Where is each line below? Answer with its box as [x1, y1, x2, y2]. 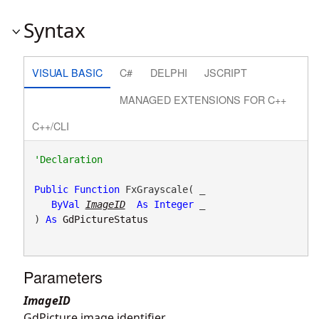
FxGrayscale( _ [119, 183, 205, 195]
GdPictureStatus [62, 213, 148, 225]
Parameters [23, 265, 103, 288]
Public [33, 183, 68, 195]
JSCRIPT [204, 64, 248, 80]
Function [73, 183, 120, 195]
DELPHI [150, 64, 187, 80]
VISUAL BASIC [31, 64, 103, 80]
